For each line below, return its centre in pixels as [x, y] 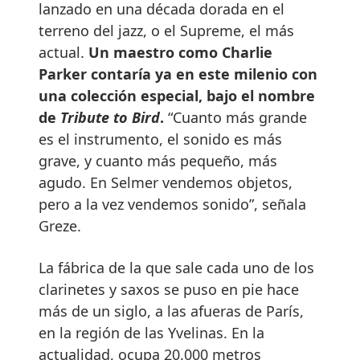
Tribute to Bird [110, 118]
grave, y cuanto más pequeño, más [158, 161]
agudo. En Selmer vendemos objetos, [166, 183]
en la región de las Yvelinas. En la [151, 333]
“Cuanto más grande [235, 118]
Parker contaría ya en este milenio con [178, 74]
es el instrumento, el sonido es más [160, 139]
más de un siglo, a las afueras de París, [171, 311]
